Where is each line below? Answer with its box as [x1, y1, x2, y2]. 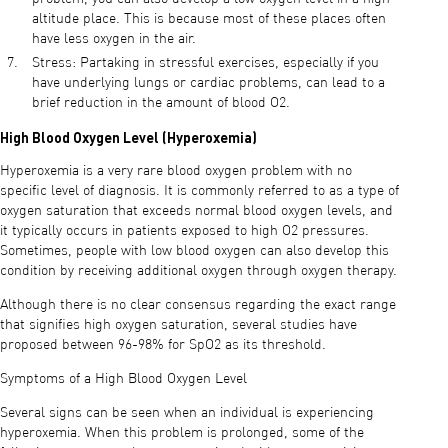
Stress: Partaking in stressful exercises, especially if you [32, 55, 379, 70]
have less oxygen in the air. [32, 31, 196, 46]
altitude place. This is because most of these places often [32, 11, 386, 26]
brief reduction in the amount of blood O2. [32, 95, 294, 110]
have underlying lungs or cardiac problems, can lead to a [32, 75, 385, 90]
